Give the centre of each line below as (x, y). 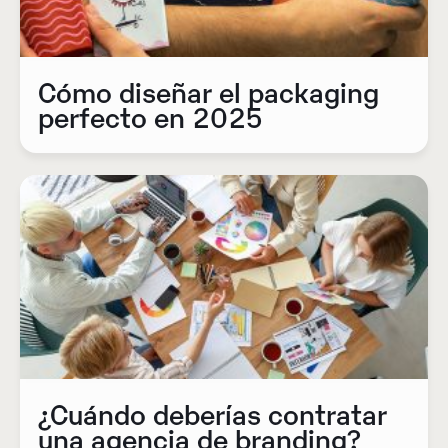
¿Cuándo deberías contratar (212, 413)
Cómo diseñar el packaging (208, 91)
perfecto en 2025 (150, 116)
